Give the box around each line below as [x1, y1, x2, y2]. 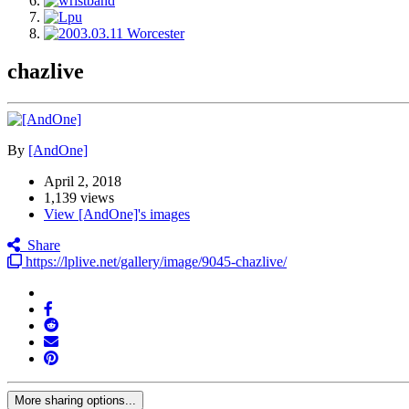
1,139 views [44, 190, 114, 206]
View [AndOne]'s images [44, 206, 190, 223]
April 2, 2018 [44, 173, 121, 190]
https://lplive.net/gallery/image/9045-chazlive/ [22, 254, 287, 270]
